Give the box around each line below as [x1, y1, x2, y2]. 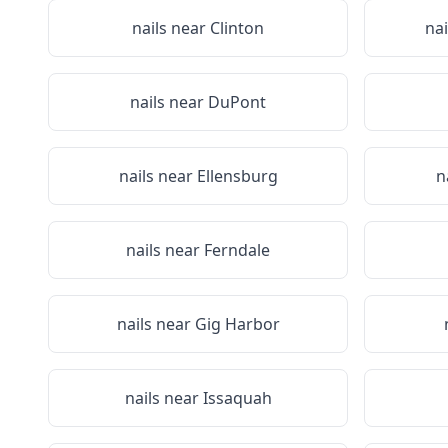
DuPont [208, 91, 266, 113]
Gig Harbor [194, 313, 280, 335]
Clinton [210, 17, 264, 39]
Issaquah [202, 387, 272, 409]
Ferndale [204, 239, 270, 261]
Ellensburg [196, 165, 278, 187]
